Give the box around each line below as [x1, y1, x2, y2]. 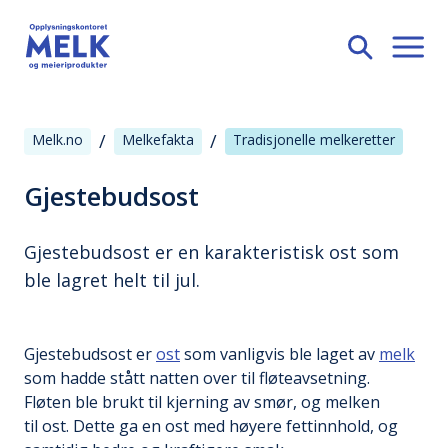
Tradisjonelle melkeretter [233, 130, 395, 149]
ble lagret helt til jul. [24, 268, 200, 292]
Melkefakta [122, 130, 194, 149]
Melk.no [32, 130, 83, 149]
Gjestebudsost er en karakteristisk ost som [24, 240, 399, 264]
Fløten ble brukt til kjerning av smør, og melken [24, 391, 380, 413]
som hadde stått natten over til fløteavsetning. [24, 367, 370, 389]
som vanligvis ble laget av [180, 343, 379, 365]
